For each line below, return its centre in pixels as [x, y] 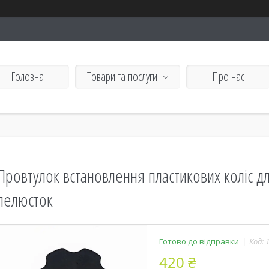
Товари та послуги [122, 77]
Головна [27, 77]
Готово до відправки [199, 241]
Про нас [228, 77]
